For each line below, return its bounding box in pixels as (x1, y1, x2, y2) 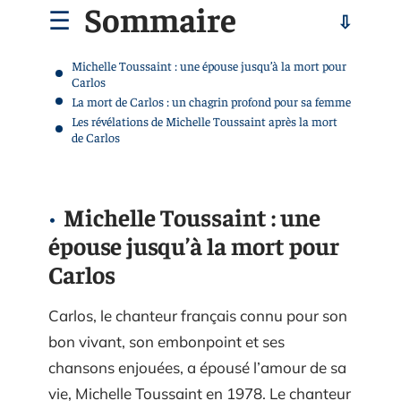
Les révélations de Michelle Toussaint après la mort (72, 112, 337, 129)
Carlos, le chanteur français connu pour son (48, 306, 347, 325)
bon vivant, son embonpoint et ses (48, 332, 285, 351)
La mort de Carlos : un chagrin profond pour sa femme (72, 92, 351, 109)
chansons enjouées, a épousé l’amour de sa (48, 358, 346, 377)
